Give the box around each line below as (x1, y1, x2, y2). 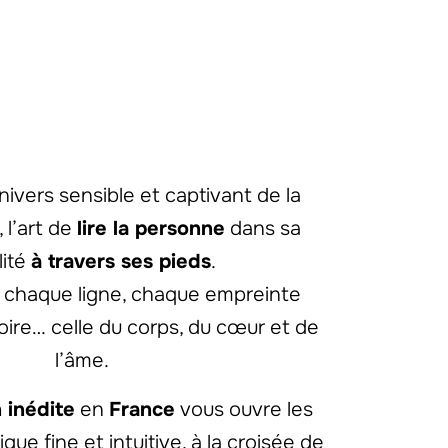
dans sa (224, 215, 301, 241)
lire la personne (76, 215, 225, 241)
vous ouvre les (175, 396, 314, 422)
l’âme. (55, 347, 110, 373)
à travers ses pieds (31, 248, 212, 274)
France (109, 396, 176, 422)
